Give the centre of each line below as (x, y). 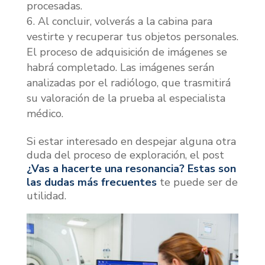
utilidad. (46, 195)
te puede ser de (197, 182)
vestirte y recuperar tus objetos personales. (132, 36)
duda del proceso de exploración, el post (125, 155)
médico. (45, 113)
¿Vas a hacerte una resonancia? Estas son (131, 168)
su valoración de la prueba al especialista (126, 98)
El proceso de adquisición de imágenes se (127, 52)
